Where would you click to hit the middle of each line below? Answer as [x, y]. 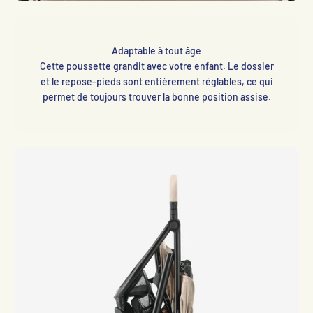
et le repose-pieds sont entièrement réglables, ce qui [156, 82]
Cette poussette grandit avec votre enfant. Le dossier [156, 66]
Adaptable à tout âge [156, 51]
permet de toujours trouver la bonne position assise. [156, 97]
